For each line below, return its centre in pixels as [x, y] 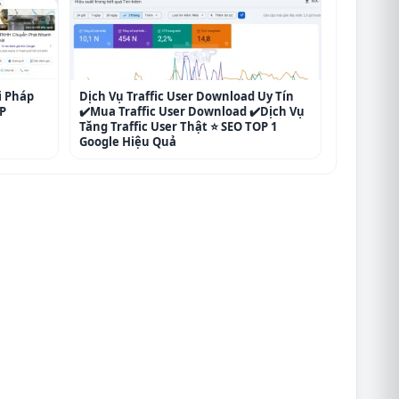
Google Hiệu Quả [127, 142]
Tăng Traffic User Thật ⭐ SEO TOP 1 [178, 127]
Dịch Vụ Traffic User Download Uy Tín [186, 97]
